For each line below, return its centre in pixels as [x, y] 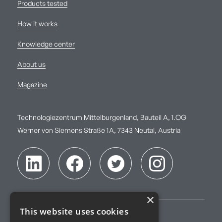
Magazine [32, 85]
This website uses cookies [74, 211]
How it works [37, 25]
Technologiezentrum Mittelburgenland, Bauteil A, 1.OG [102, 118]
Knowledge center [46, 45]
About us [31, 65]
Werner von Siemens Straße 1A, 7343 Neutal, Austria [99, 131]
